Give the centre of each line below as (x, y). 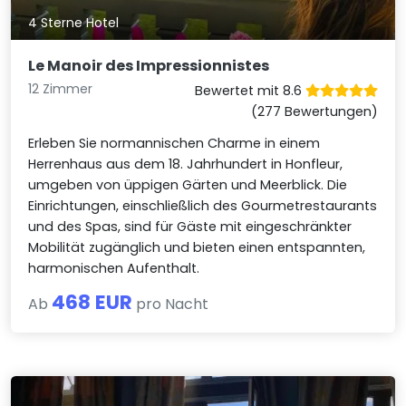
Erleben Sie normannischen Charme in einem (174, 144)
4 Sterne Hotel (74, 22)
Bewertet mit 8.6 (250, 91)
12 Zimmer (61, 89)
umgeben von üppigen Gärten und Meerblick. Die (188, 185)
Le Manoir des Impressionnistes (149, 66)
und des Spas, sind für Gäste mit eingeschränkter (190, 227)
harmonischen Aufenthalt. (114, 269)
